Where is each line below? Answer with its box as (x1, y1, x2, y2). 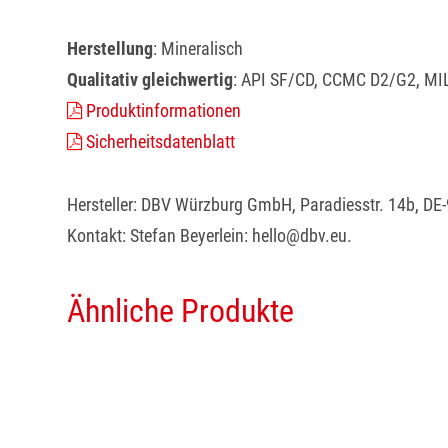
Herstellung (67, 37, 154, 59)
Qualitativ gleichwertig (67, 68, 234, 90)
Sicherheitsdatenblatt (82, 130, 236, 152)
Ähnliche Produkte (67, 291, 295, 330)
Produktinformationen (82, 99, 242, 121)
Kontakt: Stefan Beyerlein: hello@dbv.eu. (67, 224, 353, 246)
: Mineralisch (153, 37, 244, 59)
